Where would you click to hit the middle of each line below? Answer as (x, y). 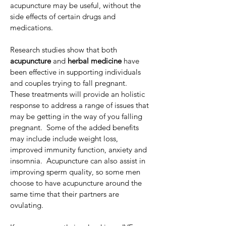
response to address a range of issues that (80, 105)
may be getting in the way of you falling (77, 116)
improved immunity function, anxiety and (79, 150)
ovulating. (27, 205)
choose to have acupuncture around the (77, 183)
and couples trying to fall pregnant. (73, 83)
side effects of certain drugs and (64, 16)
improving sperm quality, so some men (76, 172)
